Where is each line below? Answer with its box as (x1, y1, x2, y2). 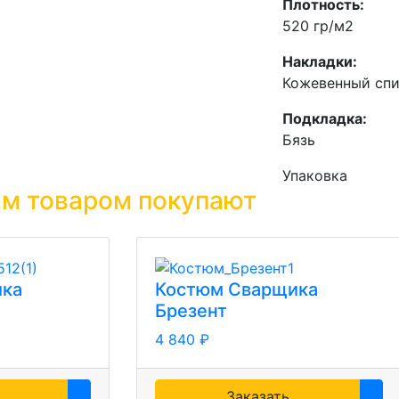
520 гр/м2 (282, 17, 354, 35)
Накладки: (282, 53, 357, 70)
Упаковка (282, 167, 347, 184)
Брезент (155, 299, 227, 322)
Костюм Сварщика (155, 278, 318, 300)
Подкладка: (282, 110, 367, 127)
